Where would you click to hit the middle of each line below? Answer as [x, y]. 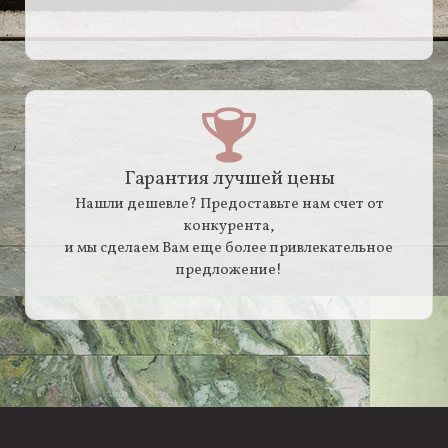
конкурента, [229, 226]
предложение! [229, 270]
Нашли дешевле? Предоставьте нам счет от [229, 204]
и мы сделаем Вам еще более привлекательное [229, 248]
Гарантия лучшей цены [229, 178]
